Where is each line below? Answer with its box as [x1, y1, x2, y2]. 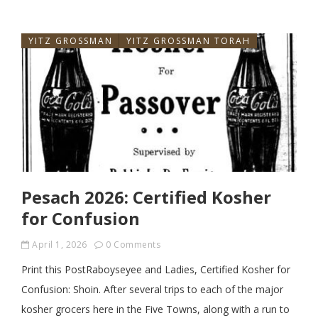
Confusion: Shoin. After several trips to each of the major [21, 283, 283, 296]
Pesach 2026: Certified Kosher [21, 185, 271, 209]
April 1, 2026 [32, 238, 87, 251]
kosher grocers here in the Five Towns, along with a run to [21, 302, 290, 316]
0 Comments [106, 238, 160, 251]
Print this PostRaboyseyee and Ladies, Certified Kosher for [21, 263, 290, 276]
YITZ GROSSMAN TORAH [126, 35, 251, 47]
